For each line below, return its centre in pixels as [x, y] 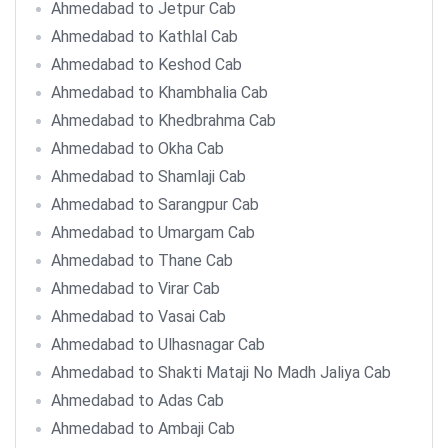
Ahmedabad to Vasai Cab [138, 316]
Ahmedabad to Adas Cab [137, 400]
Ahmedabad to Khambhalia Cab [159, 92]
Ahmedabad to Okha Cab [137, 148]
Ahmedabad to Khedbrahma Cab [163, 120]
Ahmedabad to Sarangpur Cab [155, 204]
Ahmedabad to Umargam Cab [153, 232]
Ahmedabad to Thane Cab [142, 260]
